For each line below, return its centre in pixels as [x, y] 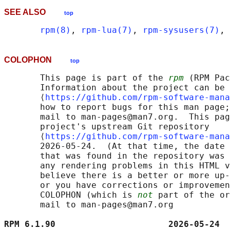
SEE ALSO [34, 12]
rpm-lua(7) [107, 30]
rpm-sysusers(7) [181, 30]
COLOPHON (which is [71, 195]
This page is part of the [86, 78]
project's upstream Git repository [107, 127]
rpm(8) [55, 30]
